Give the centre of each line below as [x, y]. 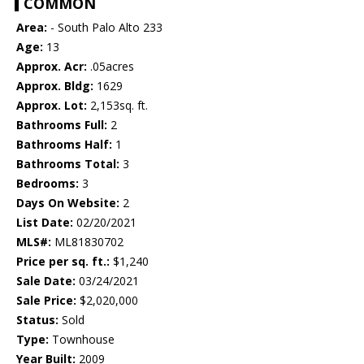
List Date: [45, 223]
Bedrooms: [48, 184]
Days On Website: [68, 203]
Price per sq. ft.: [63, 262]
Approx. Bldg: [55, 86]
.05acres [110, 67]
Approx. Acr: [52, 67]
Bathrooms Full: [62, 125]
